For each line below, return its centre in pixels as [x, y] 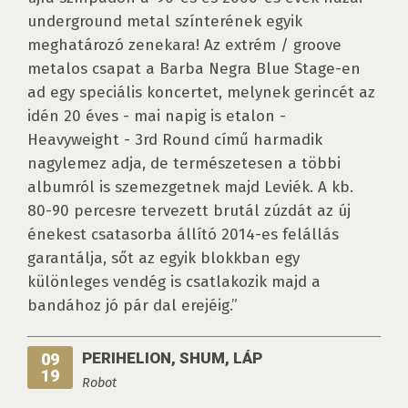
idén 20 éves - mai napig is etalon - [157, 117]
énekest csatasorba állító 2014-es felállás [183, 235]
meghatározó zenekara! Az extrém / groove [184, 46]
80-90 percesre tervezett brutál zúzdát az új [189, 211]
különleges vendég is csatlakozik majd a [174, 282]
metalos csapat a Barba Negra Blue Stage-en [194, 69]
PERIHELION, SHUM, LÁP [172, 358]
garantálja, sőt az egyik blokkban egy [163, 259]
